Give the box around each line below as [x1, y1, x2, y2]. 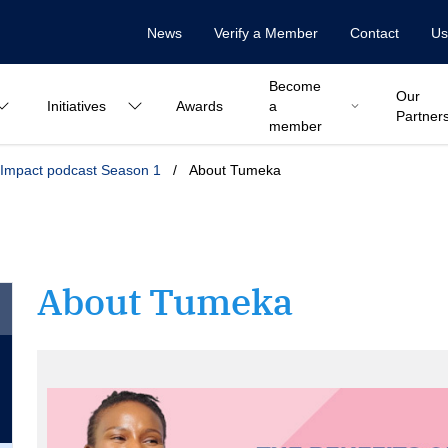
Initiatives [47, 98, 106, 114]
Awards [176, 98, 223, 114]
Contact [350, 25, 399, 41]
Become [269, 78, 321, 94]
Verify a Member [214, 25, 318, 41]
